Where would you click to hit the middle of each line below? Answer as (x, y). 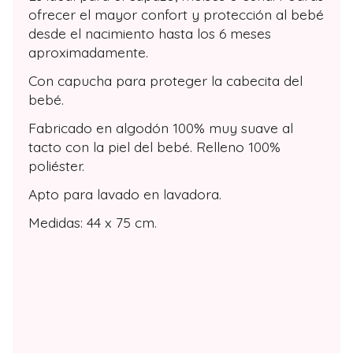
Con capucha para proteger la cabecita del (165, 80)
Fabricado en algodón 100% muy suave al (161, 127)
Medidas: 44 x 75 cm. (93, 222)
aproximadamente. (88, 52)
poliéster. (56, 165)
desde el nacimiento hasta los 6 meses (150, 33)
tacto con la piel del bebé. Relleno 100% (154, 146)
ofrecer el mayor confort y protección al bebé (176, 14)
